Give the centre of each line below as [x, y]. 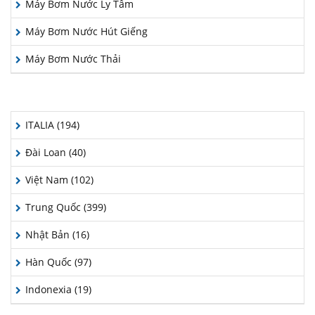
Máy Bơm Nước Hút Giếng [86, 31]
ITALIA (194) [52, 125]
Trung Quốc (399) [66, 207]
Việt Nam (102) [59, 180]
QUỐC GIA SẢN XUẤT [157, 98]
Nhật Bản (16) [57, 234]
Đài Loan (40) [56, 152]
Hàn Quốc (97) [58, 262]
